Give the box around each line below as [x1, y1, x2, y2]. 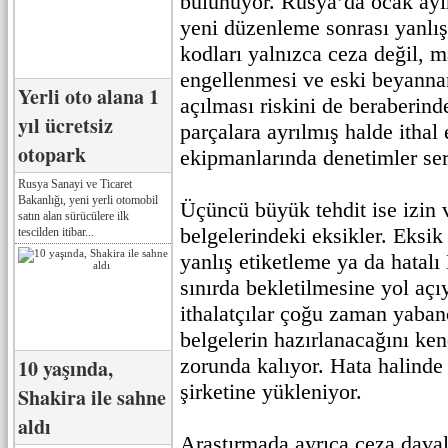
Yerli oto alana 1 [18, 81, 159, 111]
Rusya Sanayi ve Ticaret [18, 176, 132, 191]
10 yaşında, [18, 353, 113, 383]
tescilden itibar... [18, 224, 94, 239]
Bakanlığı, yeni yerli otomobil [18, 192, 158, 207]
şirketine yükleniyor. [180, 379, 362, 404]
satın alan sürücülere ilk [18, 208, 129, 223]
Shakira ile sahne [18, 382, 166, 412]
